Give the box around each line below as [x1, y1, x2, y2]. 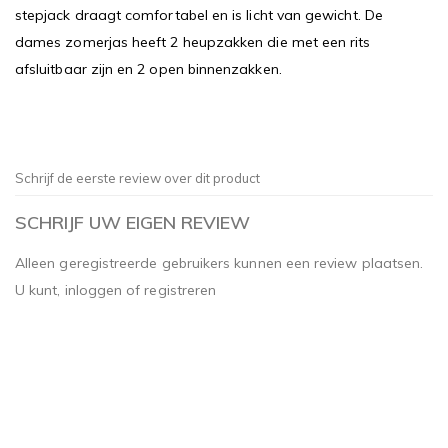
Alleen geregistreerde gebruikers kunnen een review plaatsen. [15, 253, 424, 272]
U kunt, [15, 280, 65, 299]
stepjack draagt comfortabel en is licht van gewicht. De [15, 5, 383, 24]
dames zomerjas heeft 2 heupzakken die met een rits [15, 32, 371, 51]
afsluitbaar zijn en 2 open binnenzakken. [15, 59, 282, 78]
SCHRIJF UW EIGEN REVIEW [15, 210, 250, 234]
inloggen [64, 280, 123, 299]
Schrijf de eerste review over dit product [15, 169, 260, 186]
